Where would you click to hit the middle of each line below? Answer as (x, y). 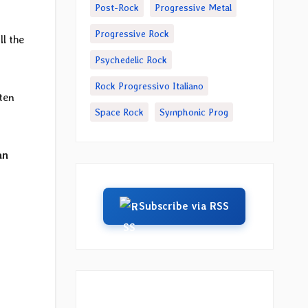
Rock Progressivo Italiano (149, 86)
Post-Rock (117, 8)
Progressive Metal (193, 8)
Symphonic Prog (194, 112)
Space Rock (119, 112)
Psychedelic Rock (131, 60)
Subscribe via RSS (184, 206)
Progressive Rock (132, 34)
